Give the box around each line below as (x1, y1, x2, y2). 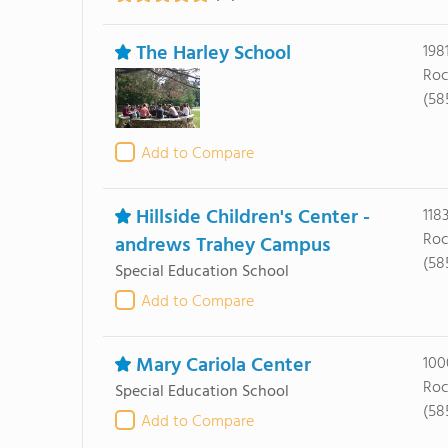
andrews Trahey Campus (114, 230, 331, 262)
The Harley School (135, 38, 291, 70)
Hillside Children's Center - (135, 202, 370, 234)
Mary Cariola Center (135, 350, 311, 382)
